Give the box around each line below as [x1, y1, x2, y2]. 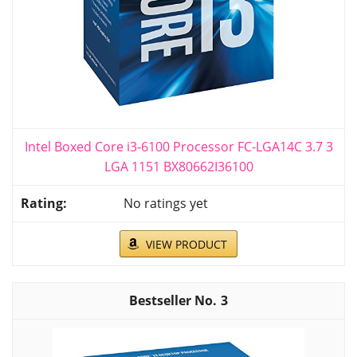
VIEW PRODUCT [146, 236, 227, 252]
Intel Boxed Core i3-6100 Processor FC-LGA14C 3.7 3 [24, 137, 333, 155]
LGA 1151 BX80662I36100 [104, 157, 253, 175]
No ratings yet [124, 194, 208, 212]
